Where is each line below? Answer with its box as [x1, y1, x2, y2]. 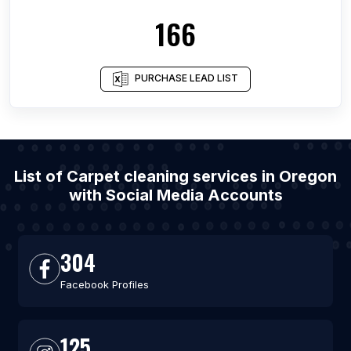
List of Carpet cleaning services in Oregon [14, 167, 337, 186]
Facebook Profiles [60, 278, 149, 291]
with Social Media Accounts [68, 186, 283, 204]
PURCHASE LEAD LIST [135, 72, 238, 85]
